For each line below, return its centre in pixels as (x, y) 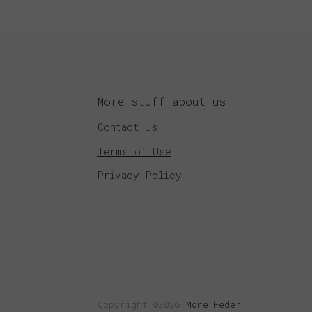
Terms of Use (135, 151)
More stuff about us (162, 101)
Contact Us (128, 127)
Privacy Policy (140, 175)
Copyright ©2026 (139, 305)
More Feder (211, 305)
